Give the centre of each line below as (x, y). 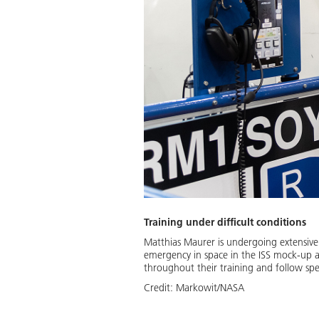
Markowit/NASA (210, 287)
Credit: (160, 287)
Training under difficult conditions (225, 222)
